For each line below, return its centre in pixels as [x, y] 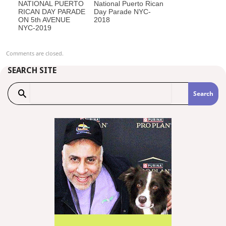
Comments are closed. [35, 53]
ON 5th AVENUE [44, 20]
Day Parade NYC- [122, 12]
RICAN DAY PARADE [52, 12]
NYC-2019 [35, 28]
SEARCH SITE [32, 71]
